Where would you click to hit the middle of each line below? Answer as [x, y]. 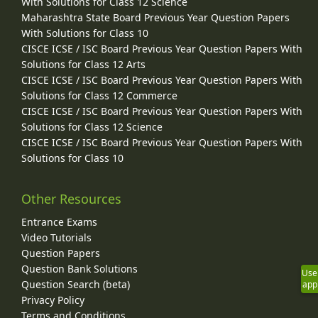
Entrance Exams [59, 222]
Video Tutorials [56, 238]
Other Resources [71, 199]
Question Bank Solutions [79, 269]
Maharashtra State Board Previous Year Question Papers [155, 18]
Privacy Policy [53, 300]
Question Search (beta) [76, 285]
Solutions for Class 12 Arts [83, 65]
